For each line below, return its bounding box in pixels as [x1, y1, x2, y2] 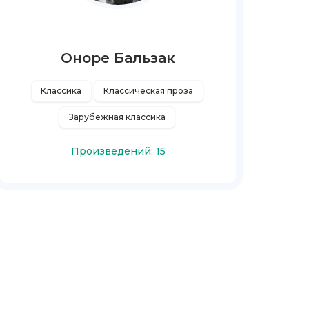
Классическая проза [103, 86, 193, 96]
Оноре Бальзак [61, 50, 175, 66]
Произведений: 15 [70, 145, 166, 157]
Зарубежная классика [68, 112, 166, 122]
